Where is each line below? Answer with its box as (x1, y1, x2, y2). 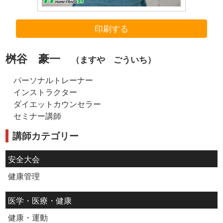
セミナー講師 (13, 110, 62, 121)
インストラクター (13, 86, 78, 98)
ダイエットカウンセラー (13, 98, 102, 110)
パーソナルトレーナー (13, 74, 94, 86)
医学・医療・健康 (7, 195, 72, 206)
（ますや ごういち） (71, 53, 156, 66)
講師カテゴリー (12, 129, 79, 143)
